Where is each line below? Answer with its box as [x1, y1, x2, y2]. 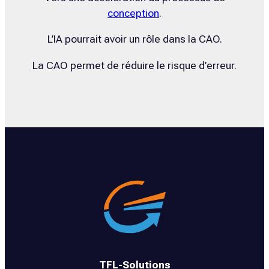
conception [107, 7, 159, 19]
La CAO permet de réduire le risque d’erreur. [32, 59, 237, 71]
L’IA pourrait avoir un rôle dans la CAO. [47, 33, 222, 46]
